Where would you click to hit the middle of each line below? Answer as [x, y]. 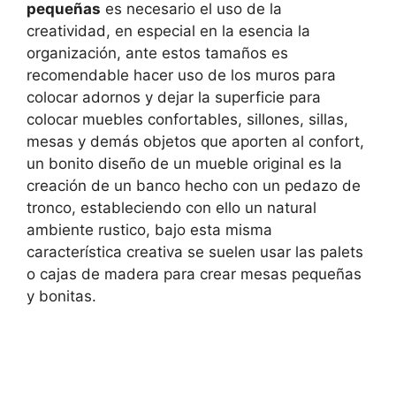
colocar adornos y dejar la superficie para [174, 98]
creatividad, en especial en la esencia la [168, 31]
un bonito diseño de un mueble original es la [184, 164]
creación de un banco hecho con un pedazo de [194, 186]
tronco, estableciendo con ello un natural [171, 208]
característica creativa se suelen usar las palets [195, 252]
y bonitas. [61, 297]
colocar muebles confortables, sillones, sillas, [187, 120]
